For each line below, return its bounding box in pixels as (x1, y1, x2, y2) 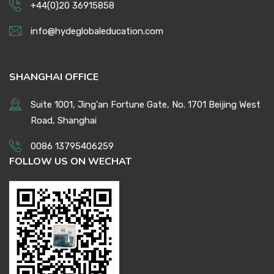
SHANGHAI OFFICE (9, 70, 98, 84)
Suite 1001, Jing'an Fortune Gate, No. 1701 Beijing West (31, 99, 261, 110)
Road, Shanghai (31, 115, 97, 126)
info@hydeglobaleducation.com (31, 26, 163, 37)
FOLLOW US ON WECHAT (9, 155, 131, 168)
